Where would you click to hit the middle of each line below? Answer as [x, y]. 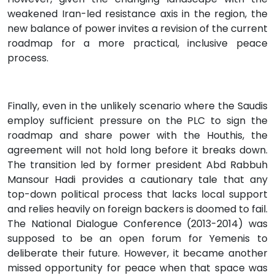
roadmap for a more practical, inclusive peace [137, 43]
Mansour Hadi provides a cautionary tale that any [137, 179]
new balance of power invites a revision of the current [137, 28]
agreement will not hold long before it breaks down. [137, 150]
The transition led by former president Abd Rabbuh [137, 165]
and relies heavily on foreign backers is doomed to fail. [137, 209]
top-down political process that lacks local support [137, 194]
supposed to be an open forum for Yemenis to [137, 238]
